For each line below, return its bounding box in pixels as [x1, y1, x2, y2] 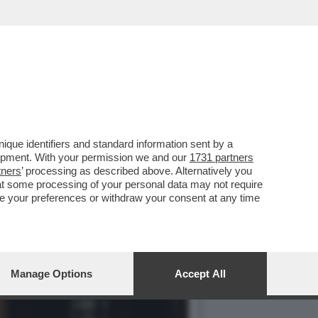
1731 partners [190, 151, 253, 163]
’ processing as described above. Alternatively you [21, 165, 252, 177]
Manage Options [11, 268, 92, 280]
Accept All [175, 268, 226, 280]
